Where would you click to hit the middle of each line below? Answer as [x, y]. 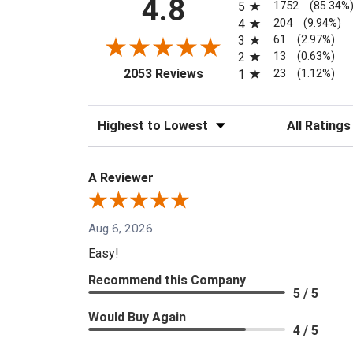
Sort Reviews [123, 121]
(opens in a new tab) [258, 71]
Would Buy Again [137, 317]
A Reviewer [121, 177]
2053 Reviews [163, 73]
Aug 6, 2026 [121, 228]
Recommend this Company [167, 280]
